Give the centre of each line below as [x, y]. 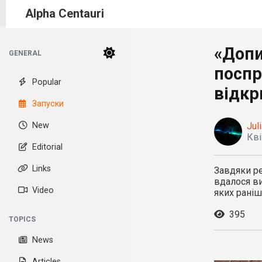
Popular [47, 82]
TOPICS [22, 219]
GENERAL [25, 53]
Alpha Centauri [65, 13]
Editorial [47, 147]
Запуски [48, 104]
